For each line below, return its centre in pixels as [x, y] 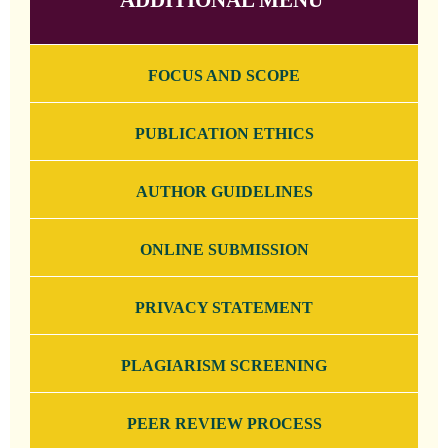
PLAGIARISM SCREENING [224, 365]
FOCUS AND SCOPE [224, 75]
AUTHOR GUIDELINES [224, 191]
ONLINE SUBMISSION [224, 249]
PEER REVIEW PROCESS [224, 423]
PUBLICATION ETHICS [224, 133]
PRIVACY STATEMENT [224, 307]
